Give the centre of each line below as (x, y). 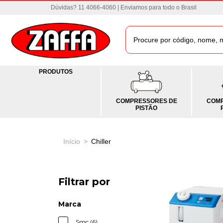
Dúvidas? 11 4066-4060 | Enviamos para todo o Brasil (124, 7)
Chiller (101, 141)
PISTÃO (146, 108)
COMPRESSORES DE (146, 101)
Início (72, 141)
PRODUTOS (56, 71)
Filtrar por (84, 182)
